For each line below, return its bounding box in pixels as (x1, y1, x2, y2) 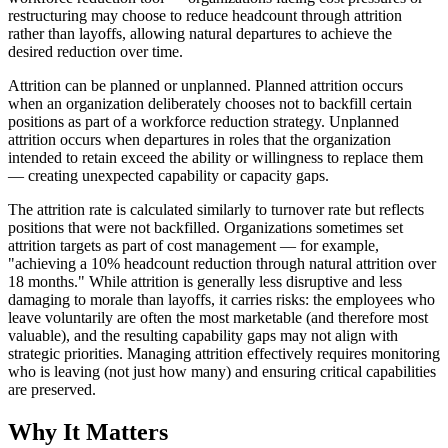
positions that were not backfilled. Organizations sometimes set (8, 218, 403, 236)
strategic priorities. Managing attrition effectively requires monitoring (8, 344, 440, 362)
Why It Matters (8, 418, 168, 445)
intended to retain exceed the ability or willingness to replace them (8, 148, 423, 166)
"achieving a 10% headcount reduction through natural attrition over (8, 254, 436, 272)
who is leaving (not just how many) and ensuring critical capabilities (8, 362, 436, 380)
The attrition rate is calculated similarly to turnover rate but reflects (8, 200, 424, 218)
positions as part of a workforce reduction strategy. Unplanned (8, 112, 399, 130)
